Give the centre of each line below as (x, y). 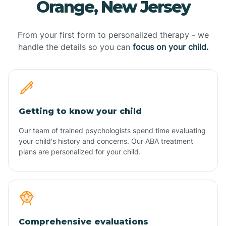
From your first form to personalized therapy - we (113, 35)
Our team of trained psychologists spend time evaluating (112, 130)
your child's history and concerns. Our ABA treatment (106, 141)
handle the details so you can (75, 47)
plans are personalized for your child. (80, 151)
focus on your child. (170, 47)
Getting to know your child (80, 111)
